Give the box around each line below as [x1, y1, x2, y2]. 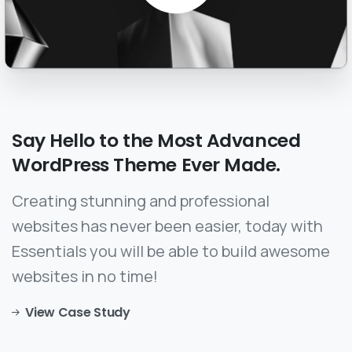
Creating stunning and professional [12, 190, 269, 212]
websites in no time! [12, 266, 158, 288]
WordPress [12, 152, 109, 178]
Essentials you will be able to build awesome [12, 240, 330, 262]
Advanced [206, 127, 301, 154]
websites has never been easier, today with [12, 215, 323, 237]
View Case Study [25, 303, 130, 322]
